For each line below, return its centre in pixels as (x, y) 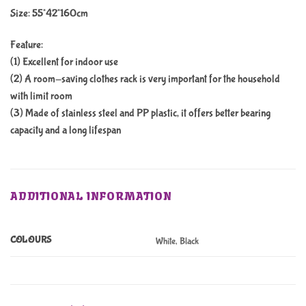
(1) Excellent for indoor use (64, 61)
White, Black (178, 241)
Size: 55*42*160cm (49, 13)
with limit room (41, 96)
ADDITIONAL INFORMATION (91, 196)
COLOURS (31, 240)
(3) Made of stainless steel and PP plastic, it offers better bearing (140, 113)
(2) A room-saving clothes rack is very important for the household (145, 79)
